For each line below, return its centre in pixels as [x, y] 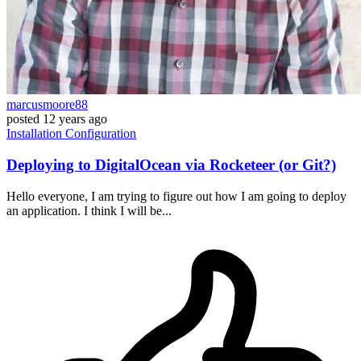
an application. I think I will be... [89, 210]
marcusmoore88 [47, 105]
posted [23, 119]
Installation [36, 134]
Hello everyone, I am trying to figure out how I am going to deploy [176, 196]
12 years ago [75, 119]
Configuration [101, 134]
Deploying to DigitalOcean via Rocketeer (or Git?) [171, 164]
